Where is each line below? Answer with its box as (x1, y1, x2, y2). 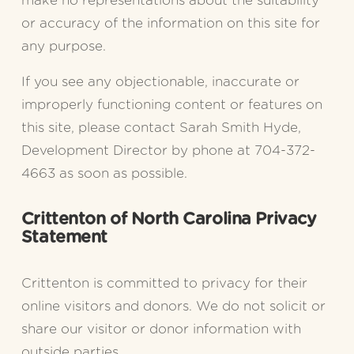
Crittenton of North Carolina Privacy (21, 211, 317, 228)
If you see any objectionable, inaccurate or (21, 75, 299, 89)
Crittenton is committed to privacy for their (21, 277, 307, 291)
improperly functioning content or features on (21, 98, 322, 112)
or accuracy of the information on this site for (21, 17, 320, 31)
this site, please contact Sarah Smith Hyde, (21, 121, 301, 135)
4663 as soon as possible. (21, 167, 187, 181)
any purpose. (21, 40, 106, 54)
